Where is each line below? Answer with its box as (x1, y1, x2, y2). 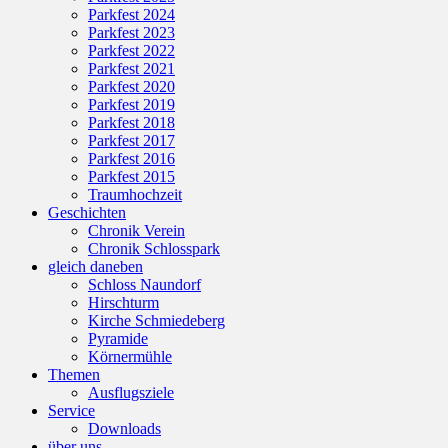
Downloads (88, 419, 161, 437)
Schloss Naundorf (88, 275, 201, 293)
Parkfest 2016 (88, 149, 175, 167)
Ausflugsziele (88, 383, 174, 401)
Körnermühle (88, 347, 172, 365)
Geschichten (48, 203, 126, 221)
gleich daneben (48, 257, 143, 275)
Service (48, 401, 95, 419)
